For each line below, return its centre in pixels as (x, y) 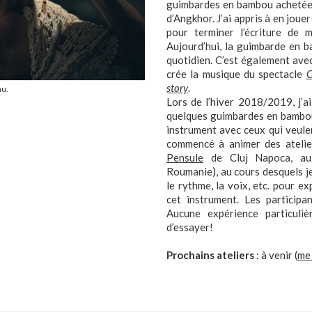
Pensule (185, 157)
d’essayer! (190, 227)
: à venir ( (276, 255)
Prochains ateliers (210, 255)
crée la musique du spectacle (236, 74)
